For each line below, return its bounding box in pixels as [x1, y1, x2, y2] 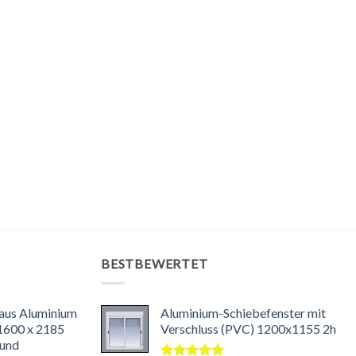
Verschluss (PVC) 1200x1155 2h [161, 320, 336, 336]
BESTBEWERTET [101, 256, 208, 272]
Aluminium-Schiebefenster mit [161, 304, 326, 320]
